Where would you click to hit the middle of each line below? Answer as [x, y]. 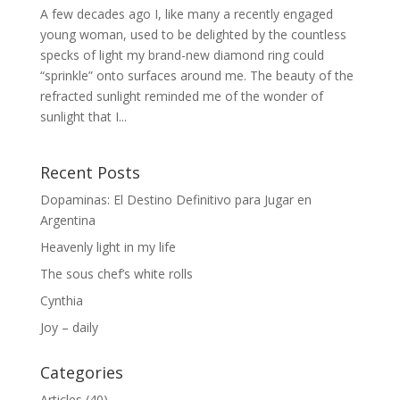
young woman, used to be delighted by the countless [193, 34]
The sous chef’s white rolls [116, 273]
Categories [81, 372]
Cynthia [61, 300]
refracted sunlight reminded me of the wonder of [181, 96]
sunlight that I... [83, 116]
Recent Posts [90, 172]
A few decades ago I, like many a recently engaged [186, 13]
